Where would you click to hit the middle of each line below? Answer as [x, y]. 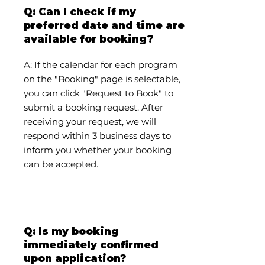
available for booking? [88, 39]
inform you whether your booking [98, 150]
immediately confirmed [91, 245]
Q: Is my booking [71, 231]
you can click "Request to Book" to [98, 93]
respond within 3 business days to [97, 136]
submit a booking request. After [93, 107]
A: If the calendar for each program [101, 65]
